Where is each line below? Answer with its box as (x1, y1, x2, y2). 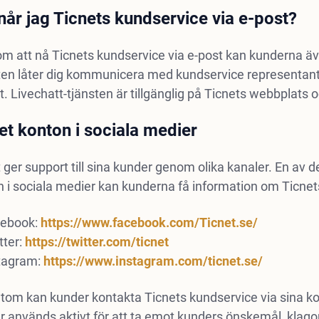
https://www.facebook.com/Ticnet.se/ (40, 215, 258, 230)
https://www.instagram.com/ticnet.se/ (43, 253, 263, 268)
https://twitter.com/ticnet (24, 234, 169, 249)
